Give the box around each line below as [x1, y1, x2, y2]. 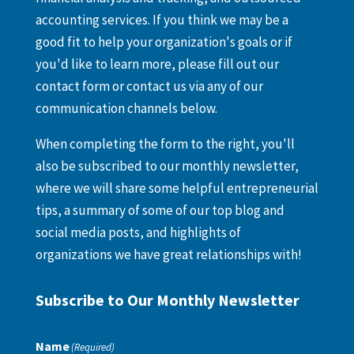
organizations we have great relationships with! [35, 246, 302, 263]
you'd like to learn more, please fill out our [35, 55, 279, 73]
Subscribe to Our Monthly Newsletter [35, 290, 299, 310]
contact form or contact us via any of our [35, 77, 263, 95]
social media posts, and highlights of [35, 224, 241, 241]
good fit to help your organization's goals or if [35, 33, 292, 51]
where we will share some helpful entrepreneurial [35, 179, 318, 197]
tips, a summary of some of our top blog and [35, 201, 284, 219]
